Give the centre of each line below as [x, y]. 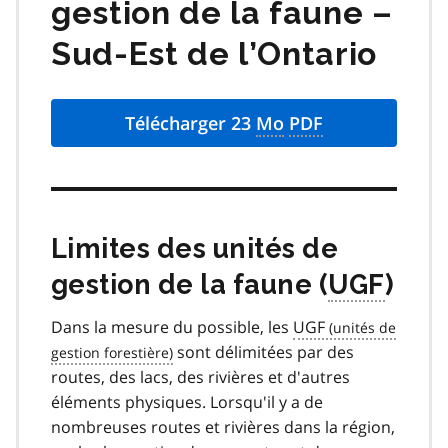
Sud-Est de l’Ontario [214, 53]
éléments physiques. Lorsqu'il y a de [187, 401]
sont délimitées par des [263, 351]
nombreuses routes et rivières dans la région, [223, 426]
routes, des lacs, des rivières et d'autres [200, 376]
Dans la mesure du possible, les [172, 326]
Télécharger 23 [190, 122]
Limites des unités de [195, 248]
